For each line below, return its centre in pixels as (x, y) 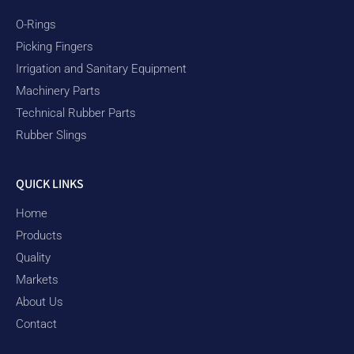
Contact (36, 324)
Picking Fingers (55, 46)
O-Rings (36, 24)
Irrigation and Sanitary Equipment (101, 68)
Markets (37, 279)
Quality (33, 257)
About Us (40, 301)
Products (39, 235)
